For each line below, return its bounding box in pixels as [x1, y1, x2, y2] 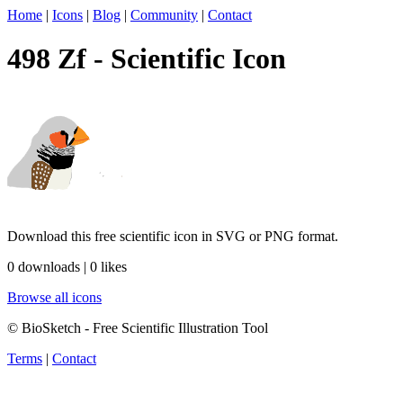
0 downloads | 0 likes [7, 258, 127, 274]
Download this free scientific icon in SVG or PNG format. [7, 228, 338, 244]
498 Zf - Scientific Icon [7, 42, 286, 76]
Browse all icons [7, 289, 102, 305]
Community [130, 7, 198, 22]
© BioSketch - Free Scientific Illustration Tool [7, 319, 268, 336]
